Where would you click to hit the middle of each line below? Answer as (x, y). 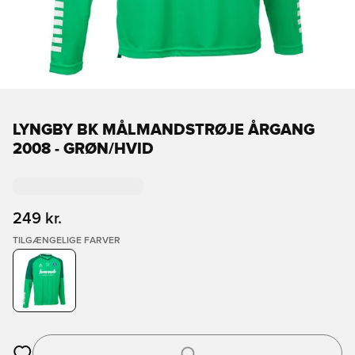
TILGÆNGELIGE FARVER (67, 241)
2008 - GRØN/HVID (83, 149)
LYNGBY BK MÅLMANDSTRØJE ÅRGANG (164, 130)
